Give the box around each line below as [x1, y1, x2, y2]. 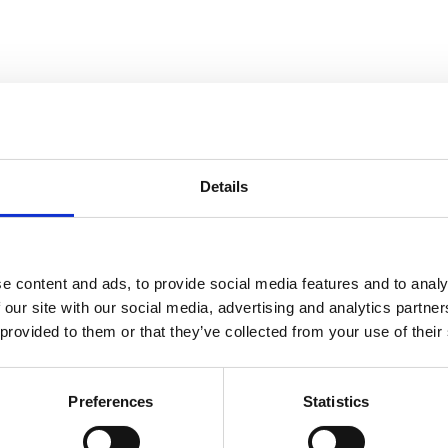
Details [199, 178, 249, 196]
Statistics [303, 393, 369, 411]
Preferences [68, 393, 154, 411]
